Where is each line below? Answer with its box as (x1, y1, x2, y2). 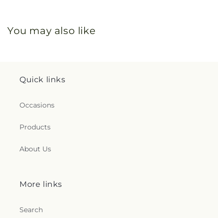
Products (19, 123, 51, 131)
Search (19, 205, 43, 214)
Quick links (19, 75, 66, 84)
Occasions (19, 101, 54, 109)
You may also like (7, 24, 96, 36)
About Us (19, 145, 51, 153)
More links (19, 180, 62, 189)
